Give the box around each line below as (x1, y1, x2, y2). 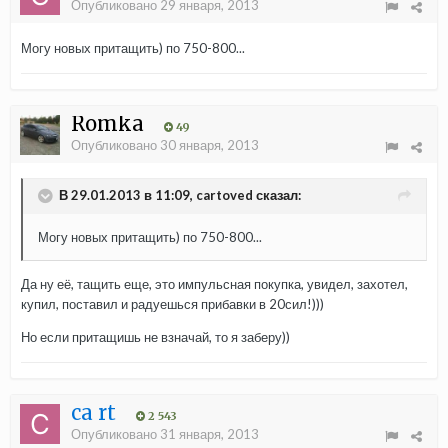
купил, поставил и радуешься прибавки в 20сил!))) (21, 296, 324, 313)
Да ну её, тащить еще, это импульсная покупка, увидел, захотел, (21, 276, 408, 293)
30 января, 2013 (160, 137, 259, 154)
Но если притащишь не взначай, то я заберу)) (21, 329, 293, 346)
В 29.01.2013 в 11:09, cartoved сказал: (59, 186, 301, 203)
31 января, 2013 (160, 426, 259, 443)
